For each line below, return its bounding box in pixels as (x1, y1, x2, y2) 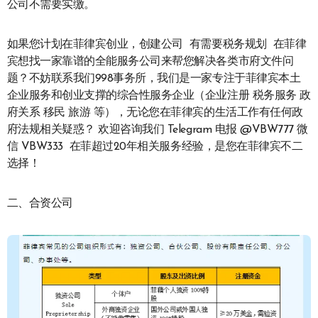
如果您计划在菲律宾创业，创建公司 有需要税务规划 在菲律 (6, 39, 307, 51)
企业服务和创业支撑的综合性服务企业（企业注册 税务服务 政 (6, 90, 311, 102)
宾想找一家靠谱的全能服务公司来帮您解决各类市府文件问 (6, 56, 294, 68)
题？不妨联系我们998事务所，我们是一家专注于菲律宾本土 (6, 73, 301, 85)
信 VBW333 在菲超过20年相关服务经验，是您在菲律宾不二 (6, 141, 303, 153)
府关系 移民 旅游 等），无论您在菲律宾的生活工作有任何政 (6, 107, 303, 119)
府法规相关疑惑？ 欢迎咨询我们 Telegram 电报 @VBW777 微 (6, 124, 308, 136)
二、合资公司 (6, 198, 73, 210)
